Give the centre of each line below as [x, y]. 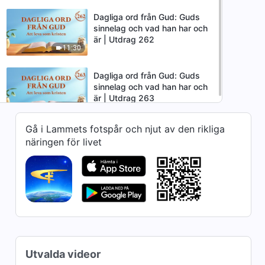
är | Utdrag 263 [124, 98]
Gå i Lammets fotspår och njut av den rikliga [125, 129]
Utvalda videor [63, 254]
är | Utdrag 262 [124, 39]
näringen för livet [63, 142]
